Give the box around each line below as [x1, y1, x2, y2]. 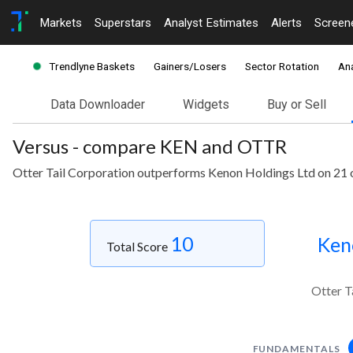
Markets [39, 15, 82, 30]
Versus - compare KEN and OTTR [13, 135, 287, 158]
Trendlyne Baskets [49, 60, 135, 73]
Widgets [183, 97, 229, 113]
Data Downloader [50, 97, 145, 113]
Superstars [95, 15, 151, 30]
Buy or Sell [267, 97, 326, 113]
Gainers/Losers [154, 60, 226, 73]
